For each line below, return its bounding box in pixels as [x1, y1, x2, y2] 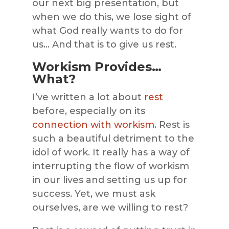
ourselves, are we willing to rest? [32, 201, 188, 213]
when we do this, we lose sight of [32, 11, 191, 22]
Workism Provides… [32, 59, 162, 74]
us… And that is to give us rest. [32, 38, 176, 50]
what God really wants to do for [32, 25, 183, 36]
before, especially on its [32, 105, 145, 117]
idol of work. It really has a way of [32, 146, 190, 158]
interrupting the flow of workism [32, 160, 189, 172]
